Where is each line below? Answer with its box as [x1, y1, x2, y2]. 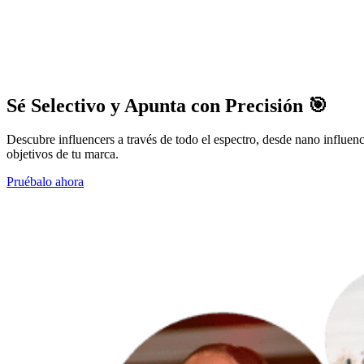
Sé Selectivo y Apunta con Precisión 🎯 [6, 94, 327, 116]
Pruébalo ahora [6, 175, 84, 189]
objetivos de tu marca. [6, 147, 119, 162]
